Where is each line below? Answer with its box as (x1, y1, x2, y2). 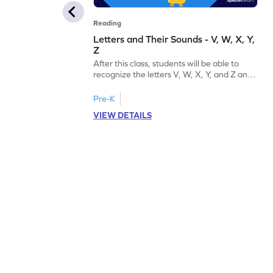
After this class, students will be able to (93, 58, 239, 68)
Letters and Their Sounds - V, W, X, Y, (93, 33, 255, 44)
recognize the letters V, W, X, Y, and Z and (93, 69, 253, 79)
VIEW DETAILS (93, 110, 152, 120)
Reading (93, 18, 122, 27)
